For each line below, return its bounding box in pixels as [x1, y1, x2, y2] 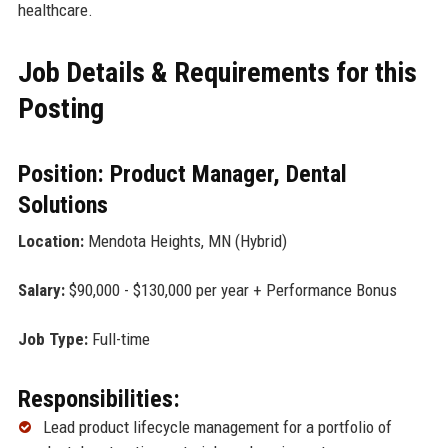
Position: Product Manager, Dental [17, 159, 347, 188]
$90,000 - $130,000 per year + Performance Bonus [64, 279, 397, 300]
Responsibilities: [17, 384, 180, 413]
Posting [17, 91, 104, 125]
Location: [17, 230, 84, 251]
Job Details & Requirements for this [17, 55, 417, 89]
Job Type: [17, 328, 88, 349]
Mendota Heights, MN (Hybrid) [83, 230, 287, 251]
